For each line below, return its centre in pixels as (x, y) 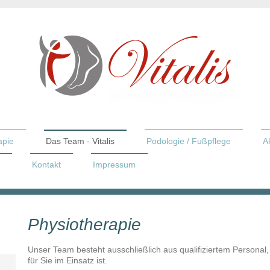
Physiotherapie (85, 225)
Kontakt (46, 165)
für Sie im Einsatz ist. (68, 261)
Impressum (114, 165)
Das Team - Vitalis (80, 141)
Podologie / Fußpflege (189, 141)
